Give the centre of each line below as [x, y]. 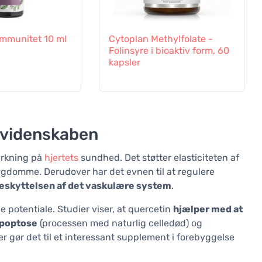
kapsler [124, 63]
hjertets [61, 158]
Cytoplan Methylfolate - [161, 39]
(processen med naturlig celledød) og [120, 223]
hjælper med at [208, 209]
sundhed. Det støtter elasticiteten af [159, 158]
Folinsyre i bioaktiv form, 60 [169, 51]
